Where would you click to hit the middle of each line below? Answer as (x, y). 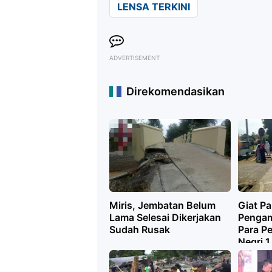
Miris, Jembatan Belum (162, 205)
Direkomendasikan (175, 91)
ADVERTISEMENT (134, 58)
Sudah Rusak (140, 229)
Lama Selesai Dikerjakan (165, 217)
